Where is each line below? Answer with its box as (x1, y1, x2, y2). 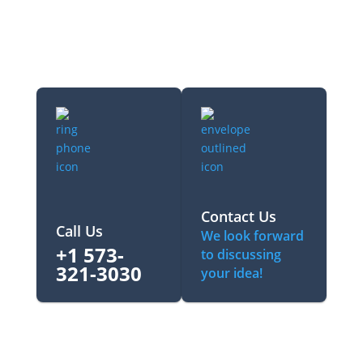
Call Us (55, 220, 103, 241)
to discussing (201, 245, 281, 263)
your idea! (201, 263, 263, 282)
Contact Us (201, 206, 276, 226)
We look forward (201, 226, 304, 245)
